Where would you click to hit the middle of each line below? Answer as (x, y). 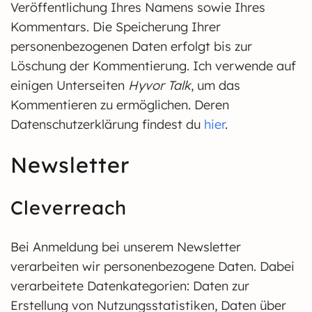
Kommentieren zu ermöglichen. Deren (120, 105)
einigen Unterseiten (69, 85)
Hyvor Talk (159, 85)
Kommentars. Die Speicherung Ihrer (116, 27)
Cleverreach (69, 208)
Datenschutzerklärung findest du (107, 124)
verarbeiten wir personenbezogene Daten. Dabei (153, 266)
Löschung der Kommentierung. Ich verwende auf (153, 66)
